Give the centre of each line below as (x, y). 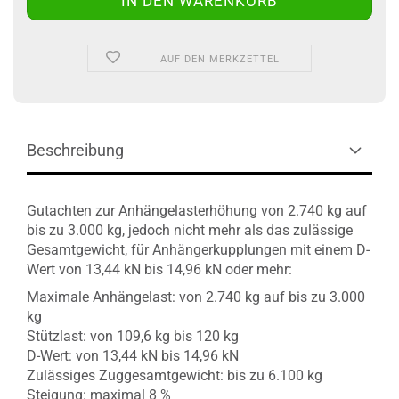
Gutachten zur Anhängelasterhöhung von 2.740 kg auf (197, 211)
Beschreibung (75, 150)
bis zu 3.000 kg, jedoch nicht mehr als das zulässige (190, 230)
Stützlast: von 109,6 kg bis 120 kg (133, 336)
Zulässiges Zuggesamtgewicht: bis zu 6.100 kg (175, 375)
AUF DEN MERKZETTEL (220, 59)
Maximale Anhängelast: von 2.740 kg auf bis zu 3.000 (196, 297)
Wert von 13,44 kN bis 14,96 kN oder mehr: (159, 269)
